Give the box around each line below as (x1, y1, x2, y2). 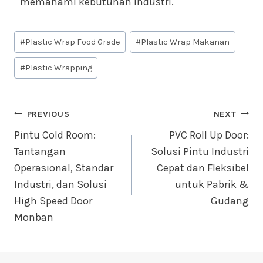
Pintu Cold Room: (14, 128, 96, 141)
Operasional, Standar (14, 161, 113, 174)
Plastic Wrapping (25, 62, 92, 73)
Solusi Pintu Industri (151, 144, 249, 158)
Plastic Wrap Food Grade (25, 37, 120, 48)
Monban (14, 210, 53, 224)
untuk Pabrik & (175, 177, 249, 191)
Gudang (211, 194, 249, 207)
